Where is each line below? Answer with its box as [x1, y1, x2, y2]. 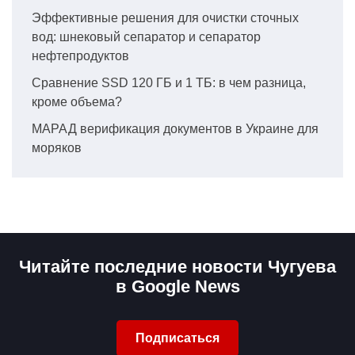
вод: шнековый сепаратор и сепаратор [32, 29, 261, 44]
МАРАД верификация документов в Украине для [32, 121, 319, 136]
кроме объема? [32, 94, 122, 109]
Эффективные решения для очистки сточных [32, 10, 299, 25]
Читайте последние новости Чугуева [19, 256, 336, 277]
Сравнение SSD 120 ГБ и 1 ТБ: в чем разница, [32, 75, 306, 90]
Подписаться [136, 330, 219, 345]
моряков [32, 140, 82, 155]
